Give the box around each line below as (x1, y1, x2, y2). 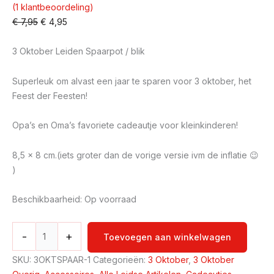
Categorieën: (93, 254, 148, 265)
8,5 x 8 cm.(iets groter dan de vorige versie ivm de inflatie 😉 (12, 149, 259, 160)
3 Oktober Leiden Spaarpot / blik (12, 46, 145, 57)
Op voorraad (84, 194, 136, 205)
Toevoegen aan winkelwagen (103, 231, 231, 242)
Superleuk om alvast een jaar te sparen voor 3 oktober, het (12, 75, 251, 86)
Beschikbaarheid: (12, 194, 82, 205)
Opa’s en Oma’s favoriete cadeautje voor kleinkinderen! (12, 120, 238, 131)
